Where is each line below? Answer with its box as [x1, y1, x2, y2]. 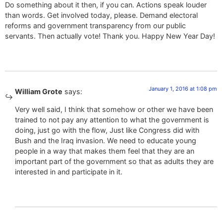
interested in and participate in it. [15, 167, 122, 176]
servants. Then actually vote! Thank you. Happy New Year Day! [5, 32, 215, 41]
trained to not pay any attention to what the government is [15, 115, 209, 124]
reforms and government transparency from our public [5, 21, 186, 30]
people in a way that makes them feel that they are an [15, 146, 194, 155]
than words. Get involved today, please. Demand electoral [5, 11, 198, 20]
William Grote [15, 87, 62, 96]
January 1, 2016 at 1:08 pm [149, 85, 217, 93]
